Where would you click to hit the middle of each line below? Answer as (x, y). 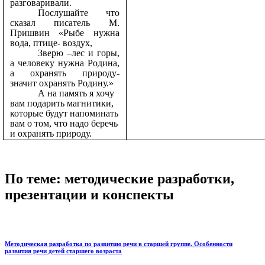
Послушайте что (78, 13)
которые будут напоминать (64, 114)
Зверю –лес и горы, (78, 53)
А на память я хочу (76, 93)
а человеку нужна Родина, (64, 63)
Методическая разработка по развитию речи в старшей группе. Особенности (119, 244)
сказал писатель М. (64, 23)
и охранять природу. (51, 134)
